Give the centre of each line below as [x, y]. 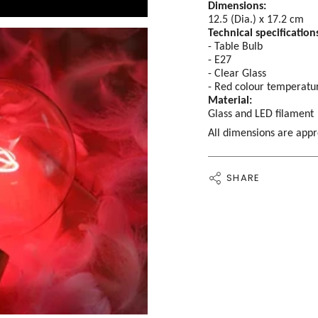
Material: [230, 99]
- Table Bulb [235, 45]
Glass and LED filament [261, 113]
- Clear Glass [237, 72]
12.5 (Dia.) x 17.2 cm [256, 18]
